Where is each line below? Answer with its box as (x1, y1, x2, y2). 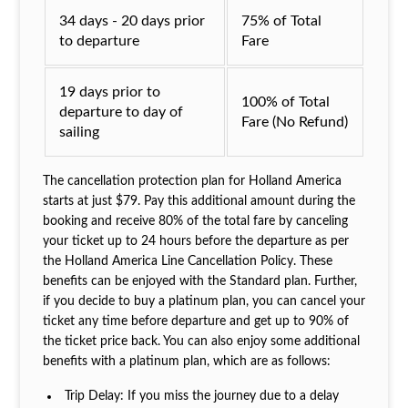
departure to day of (58, 104, 183, 119)
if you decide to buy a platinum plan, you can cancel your (42, 294, 365, 308)
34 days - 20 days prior (58, 13, 205, 28)
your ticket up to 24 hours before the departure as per (42, 234, 349, 248)
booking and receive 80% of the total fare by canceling (42, 214, 348, 228)
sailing (58, 124, 99, 139)
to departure (58, 33, 139, 48)
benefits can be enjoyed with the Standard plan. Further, (42, 274, 357, 288)
